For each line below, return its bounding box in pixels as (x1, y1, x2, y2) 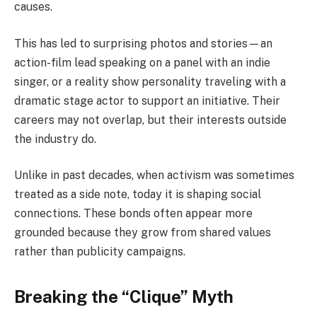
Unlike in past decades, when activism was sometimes (14, 168, 294, 183)
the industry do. (14, 132, 96, 146)
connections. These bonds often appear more (14, 207, 253, 221)
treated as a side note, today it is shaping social (14, 188, 261, 202)
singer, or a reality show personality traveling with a (14, 74, 286, 88)
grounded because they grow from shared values (14, 226, 271, 240)
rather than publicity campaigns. (14, 245, 185, 259)
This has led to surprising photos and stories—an (14, 36, 272, 50)
